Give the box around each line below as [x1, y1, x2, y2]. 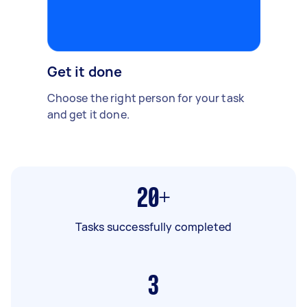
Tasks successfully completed [75, 219, 232, 234]
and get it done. [47, 106, 130, 122]
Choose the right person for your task [47, 90, 245, 106]
